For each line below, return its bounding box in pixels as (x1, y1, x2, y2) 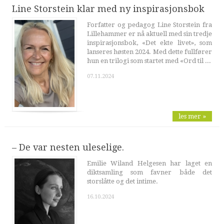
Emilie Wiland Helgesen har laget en (86, 159, 212, 167)
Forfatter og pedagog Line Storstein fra (86, 21, 212, 29)
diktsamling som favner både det (86, 168, 212, 176)
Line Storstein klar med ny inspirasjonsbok (11, 3, 204, 14)
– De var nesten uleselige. (11, 141, 124, 152)
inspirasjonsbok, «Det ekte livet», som (86, 39, 212, 47)
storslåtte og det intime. (86, 177, 158, 185)
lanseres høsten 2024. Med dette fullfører (86, 48, 212, 56)
